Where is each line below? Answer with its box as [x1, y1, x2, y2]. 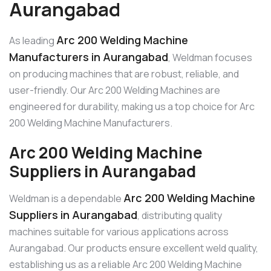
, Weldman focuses [168, 50, 252, 64]
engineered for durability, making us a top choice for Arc [9, 99, 255, 113]
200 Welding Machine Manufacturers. [9, 116, 172, 129]
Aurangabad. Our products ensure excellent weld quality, [9, 241, 258, 255]
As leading [9, 33, 56, 47]
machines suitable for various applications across [9, 225, 229, 239]
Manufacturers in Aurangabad [9, 49, 168, 64]
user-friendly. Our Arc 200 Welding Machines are [9, 83, 220, 97]
